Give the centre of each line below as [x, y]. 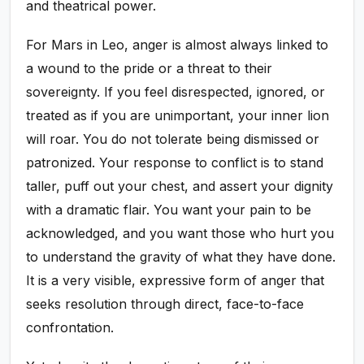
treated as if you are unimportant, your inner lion [178, 116]
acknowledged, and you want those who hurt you [180, 234]
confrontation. [70, 328]
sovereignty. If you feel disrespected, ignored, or [176, 92]
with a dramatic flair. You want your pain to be [169, 210]
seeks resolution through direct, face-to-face [165, 304]
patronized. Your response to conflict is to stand [175, 163]
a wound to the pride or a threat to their [149, 69]
